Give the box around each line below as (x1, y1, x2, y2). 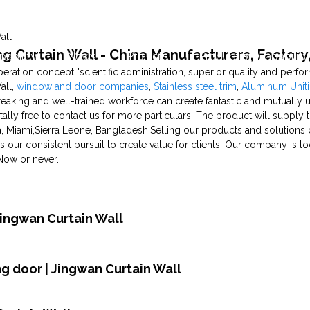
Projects (127, 49, 168, 63)
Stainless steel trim (154, 80, 237, 92)
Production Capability (199, 49, 309, 63)
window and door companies (17, 80, 149, 92)
